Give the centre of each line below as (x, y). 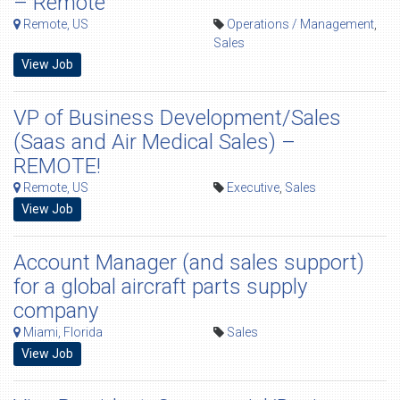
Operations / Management (300, 24)
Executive (253, 187)
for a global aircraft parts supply (160, 287)
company (56, 311)
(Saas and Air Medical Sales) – (154, 142)
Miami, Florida (62, 332)
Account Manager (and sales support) (189, 262)
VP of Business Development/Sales (177, 118)
